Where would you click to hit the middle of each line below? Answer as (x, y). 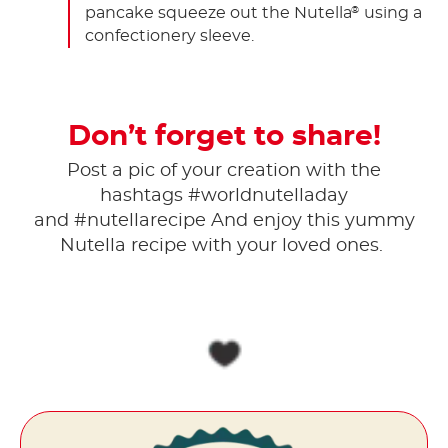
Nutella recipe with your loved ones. (224, 246)
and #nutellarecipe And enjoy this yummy (224, 221)
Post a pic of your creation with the (224, 171)
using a (391, 12)
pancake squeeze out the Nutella (218, 12)
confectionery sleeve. (169, 35)
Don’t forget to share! (224, 136)
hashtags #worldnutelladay (224, 196)
